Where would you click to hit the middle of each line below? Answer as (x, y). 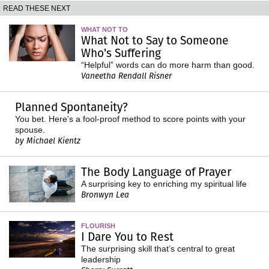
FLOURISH (98, 225)
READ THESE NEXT (37, 8)
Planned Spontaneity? (71, 107)
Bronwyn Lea (105, 195)
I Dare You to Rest (127, 237)
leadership (101, 259)
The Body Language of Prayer (156, 172)
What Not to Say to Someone (155, 40)
